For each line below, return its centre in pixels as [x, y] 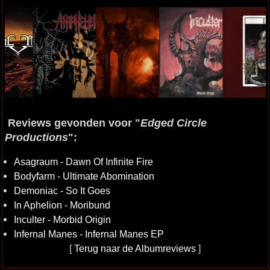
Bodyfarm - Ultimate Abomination [84, 176]
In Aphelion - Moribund [62, 205]
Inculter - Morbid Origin [62, 219]
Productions [36, 137]
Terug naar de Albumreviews [135, 248]
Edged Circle [173, 123]
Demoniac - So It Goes [62, 190]
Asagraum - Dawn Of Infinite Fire [83, 162]
